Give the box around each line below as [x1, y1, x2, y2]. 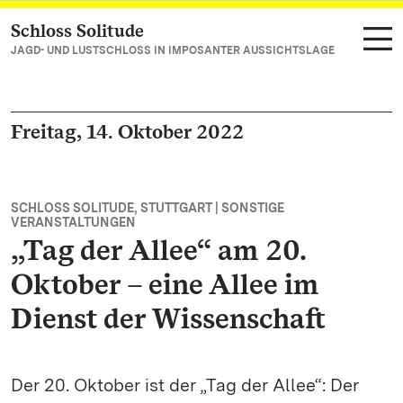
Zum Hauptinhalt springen [32, 23, 210, 40]
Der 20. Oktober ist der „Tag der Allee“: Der [11, 374, 359, 396]
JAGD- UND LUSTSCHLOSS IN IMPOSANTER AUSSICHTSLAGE [11, 44, 335, 57]
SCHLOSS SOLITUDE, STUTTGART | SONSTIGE [11, 201, 284, 215]
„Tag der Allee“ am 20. [11, 232, 306, 267]
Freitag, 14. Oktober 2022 [11, 120, 244, 143]
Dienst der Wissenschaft [11, 300, 326, 336]
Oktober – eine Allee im [11, 266, 318, 301]
